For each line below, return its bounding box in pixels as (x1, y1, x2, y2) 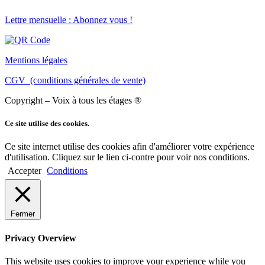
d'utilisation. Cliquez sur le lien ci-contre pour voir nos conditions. (5, 152, 250, 163)
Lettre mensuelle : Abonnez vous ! (5, 15, 132, 25)
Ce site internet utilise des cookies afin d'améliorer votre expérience (5, 141, 254, 152)
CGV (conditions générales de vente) (5, 75, 146, 86)
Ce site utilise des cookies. (5, 119, 89, 128)
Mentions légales (5, 55, 67, 66)
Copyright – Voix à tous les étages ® (5, 95, 141, 106)
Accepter (8, 166, 41, 176)
